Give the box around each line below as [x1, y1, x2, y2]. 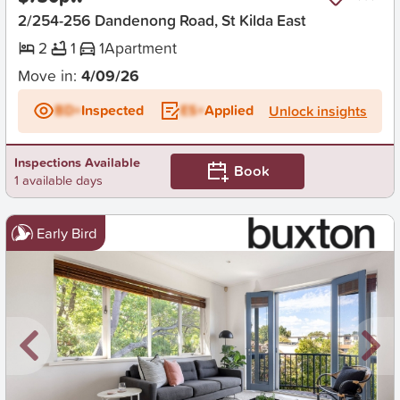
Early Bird [36, 222, 97, 244]
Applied [204, 100, 254, 121]
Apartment [104, 37, 178, 60]
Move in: [17, 63, 81, 87]
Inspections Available [13, 152, 140, 171]
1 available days [13, 170, 103, 189]
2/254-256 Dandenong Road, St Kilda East [17, 9, 306, 31]
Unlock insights [269, 101, 368, 121]
